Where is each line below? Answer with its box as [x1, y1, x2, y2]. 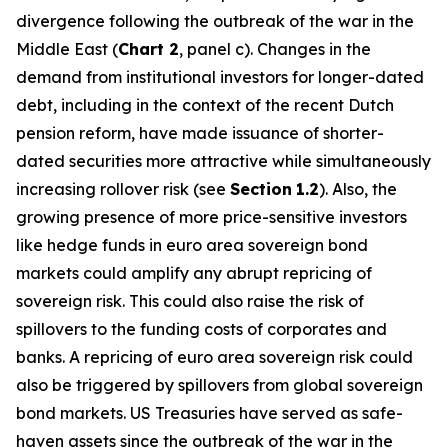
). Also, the [319, 179, 397, 199]
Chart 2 [118, 39, 179, 59]
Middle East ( [16, 39, 118, 59]
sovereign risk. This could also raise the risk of [16, 291, 364, 311]
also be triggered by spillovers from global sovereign [16, 375, 423, 395]
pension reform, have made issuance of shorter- [16, 123, 384, 143]
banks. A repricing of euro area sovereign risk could [16, 347, 413, 367]
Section [230, 179, 292, 199]
